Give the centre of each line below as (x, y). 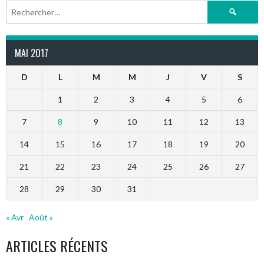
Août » (41, 217)
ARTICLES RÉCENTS (57, 245)
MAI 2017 (32, 53)
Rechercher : (231, 6)
